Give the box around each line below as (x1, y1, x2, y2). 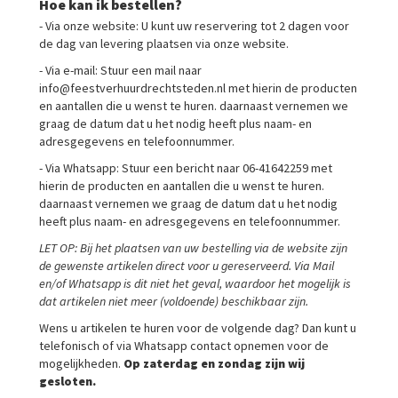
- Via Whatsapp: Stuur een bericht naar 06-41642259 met (39, 160, 332, 176)
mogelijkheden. (39, 355, 123, 371)
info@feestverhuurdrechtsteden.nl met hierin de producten (39, 80, 357, 96)
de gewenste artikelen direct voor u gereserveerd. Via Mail (39, 258, 334, 274)
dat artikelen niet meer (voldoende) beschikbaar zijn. (39, 293, 308, 309)
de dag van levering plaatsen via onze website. (39, 36, 289, 52)
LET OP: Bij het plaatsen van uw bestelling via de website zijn (39, 240, 347, 256)
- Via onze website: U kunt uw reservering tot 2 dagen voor (39, 18, 349, 34)
